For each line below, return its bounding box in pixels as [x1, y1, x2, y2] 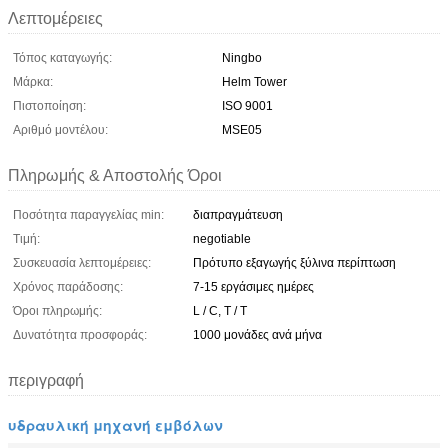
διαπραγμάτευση [193, 207, 283, 222]
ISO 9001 [222, 98, 273, 113]
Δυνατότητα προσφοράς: [13, 327, 147, 342]
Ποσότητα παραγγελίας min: [13, 207, 164, 222]
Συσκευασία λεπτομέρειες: [13, 255, 151, 270]
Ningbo [222, 50, 262, 65]
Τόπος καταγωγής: [13, 50, 112, 65]
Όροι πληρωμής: [13, 303, 102, 318]
